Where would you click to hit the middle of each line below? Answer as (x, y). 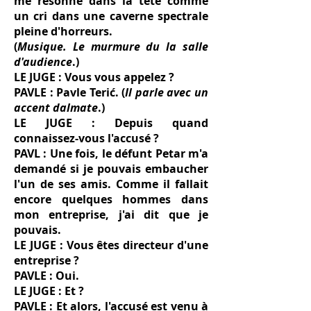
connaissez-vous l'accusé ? (86, 138)
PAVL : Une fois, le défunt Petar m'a (111, 153)
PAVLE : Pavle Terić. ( (70, 92)
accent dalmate (56, 108)
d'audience (43, 62)
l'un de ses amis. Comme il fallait (111, 184)
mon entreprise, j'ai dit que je (111, 215)
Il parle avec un (167, 92)
